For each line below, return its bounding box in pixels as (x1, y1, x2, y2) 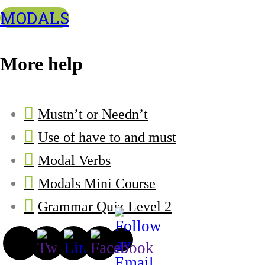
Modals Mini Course (38, 175, 156, 191)
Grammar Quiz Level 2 (38, 198, 172, 214)
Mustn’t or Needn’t (38, 106, 148, 122)
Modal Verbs (38, 152, 111, 168)
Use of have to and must (38, 129, 176, 145)
